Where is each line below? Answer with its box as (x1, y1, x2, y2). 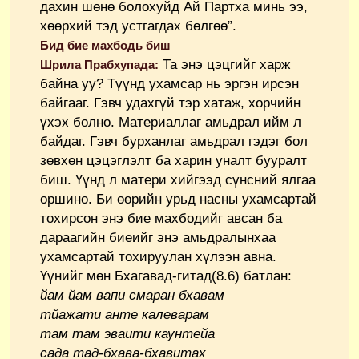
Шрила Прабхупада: (40, 58, 159, 72)
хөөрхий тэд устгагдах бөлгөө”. (40, 18, 236, 34)
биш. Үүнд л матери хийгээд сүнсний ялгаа (40, 172, 316, 188)
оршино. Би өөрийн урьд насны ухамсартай (40, 192, 317, 208)
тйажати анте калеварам (40, 307, 209, 323)
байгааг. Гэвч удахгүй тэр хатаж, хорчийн (40, 95, 301, 111)
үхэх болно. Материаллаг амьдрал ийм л (40, 115, 301, 131)
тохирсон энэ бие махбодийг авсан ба (40, 211, 282, 227)
